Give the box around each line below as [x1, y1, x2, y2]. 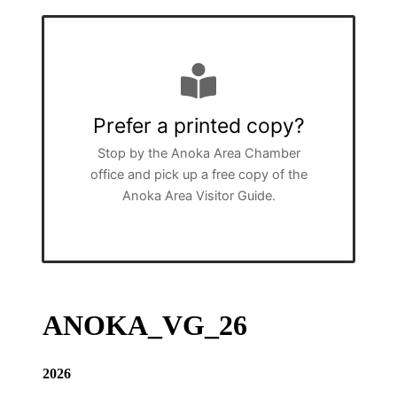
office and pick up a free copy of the [90, 167, 307, 183]
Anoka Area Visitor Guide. [121, 188, 276, 205]
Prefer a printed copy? [92, 113, 305, 139]
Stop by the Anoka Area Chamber [97, 145, 300, 162]
